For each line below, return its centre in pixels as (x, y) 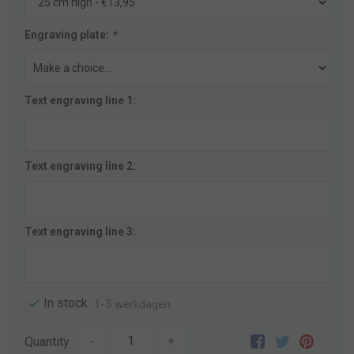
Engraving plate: (68, 35)
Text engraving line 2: (80, 166)
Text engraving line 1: (80, 101)
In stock (66, 303)
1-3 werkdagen (132, 304)
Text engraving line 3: (80, 232)
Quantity (47, 342)
